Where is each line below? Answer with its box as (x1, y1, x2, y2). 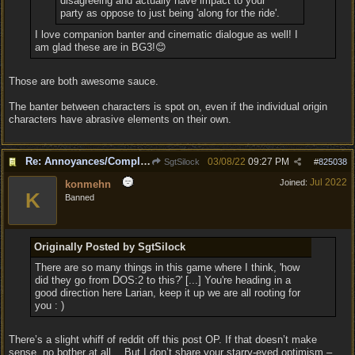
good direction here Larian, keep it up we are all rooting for (34, 287, 300, 299)
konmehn (65, 178, 111, 190)
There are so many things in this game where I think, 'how (34, 261, 300, 273)
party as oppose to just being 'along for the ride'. (60, 7, 281, 19)
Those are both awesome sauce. (9, 75, 158, 87)
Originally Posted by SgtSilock (33, 241, 185, 253)
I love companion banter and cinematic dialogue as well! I (34, 29, 298, 40)
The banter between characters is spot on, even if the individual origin (9, 101, 327, 113)
